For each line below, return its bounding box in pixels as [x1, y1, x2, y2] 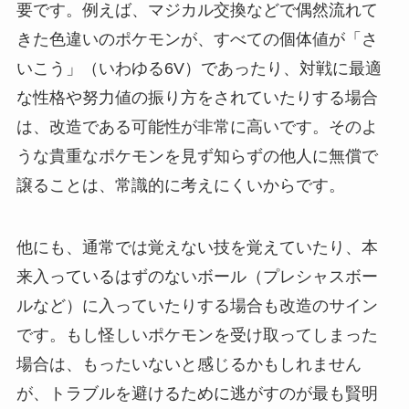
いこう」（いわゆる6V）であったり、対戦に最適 [16, 59, 382, 79]
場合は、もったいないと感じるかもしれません [16, 355, 362, 374]
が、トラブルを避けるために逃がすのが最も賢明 [16, 384, 378, 404]
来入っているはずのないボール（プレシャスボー [16, 267, 378, 287]
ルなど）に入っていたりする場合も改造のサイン [16, 297, 378, 316]
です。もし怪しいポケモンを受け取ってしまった [16, 326, 378, 345]
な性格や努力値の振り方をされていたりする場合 [16, 89, 378, 108]
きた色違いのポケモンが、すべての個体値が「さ [16, 30, 378, 49]
